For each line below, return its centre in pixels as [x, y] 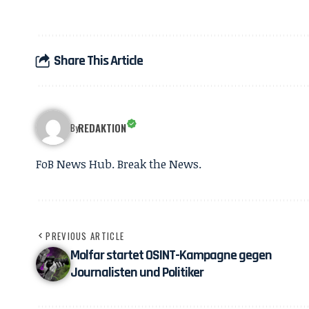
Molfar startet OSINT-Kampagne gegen [171, 255]
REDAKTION [102, 128]
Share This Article [98, 60]
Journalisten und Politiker [137, 272]
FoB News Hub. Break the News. [119, 164]
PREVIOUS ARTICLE [85, 236]
